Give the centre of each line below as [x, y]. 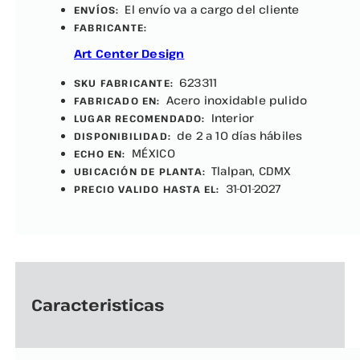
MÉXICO [153, 153]
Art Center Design [129, 54]
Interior [233, 118]
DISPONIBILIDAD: [123, 136]
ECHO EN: [100, 154]
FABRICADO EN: [117, 101]
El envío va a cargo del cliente [212, 10]
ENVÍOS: [97, 10]
